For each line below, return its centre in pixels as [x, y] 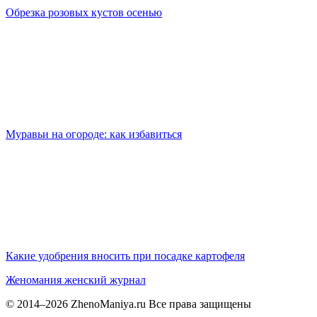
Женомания [34, 280]
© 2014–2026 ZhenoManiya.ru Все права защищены [128, 304]
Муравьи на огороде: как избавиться [94, 134]
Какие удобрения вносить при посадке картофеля [125, 256]
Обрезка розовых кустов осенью [84, 13]
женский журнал [105, 280]
